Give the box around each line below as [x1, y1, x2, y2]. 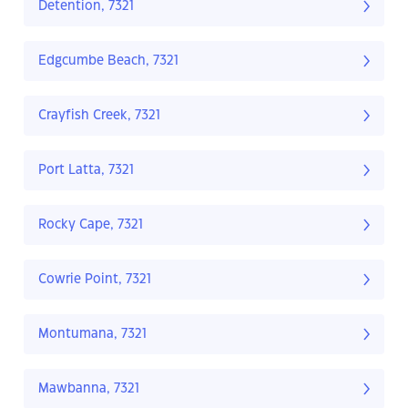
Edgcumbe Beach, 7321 [38, 55, 178, 68]
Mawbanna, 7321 [38, 382, 139, 396]
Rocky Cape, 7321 [38, 219, 143, 232]
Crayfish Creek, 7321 [38, 109, 160, 123]
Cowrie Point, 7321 [38, 273, 151, 287]
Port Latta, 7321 [38, 164, 134, 178]
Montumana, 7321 [38, 328, 147, 342]
